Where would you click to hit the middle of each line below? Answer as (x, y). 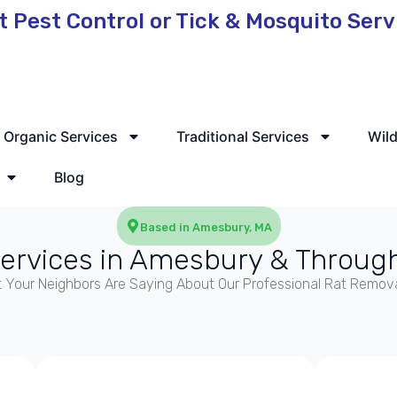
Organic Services (61, 137)
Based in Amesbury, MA (206, 228)
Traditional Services (243, 137)
